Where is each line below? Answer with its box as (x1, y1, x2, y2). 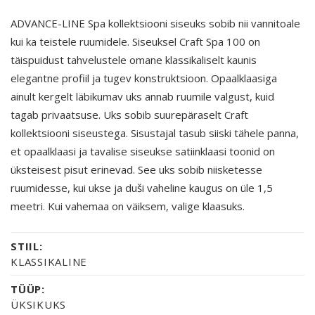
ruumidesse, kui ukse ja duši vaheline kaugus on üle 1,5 (11, 180, 273, 195)
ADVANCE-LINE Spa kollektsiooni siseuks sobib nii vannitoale (11, 15, 300, 30)
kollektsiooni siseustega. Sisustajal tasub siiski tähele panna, (11, 125, 299, 140)
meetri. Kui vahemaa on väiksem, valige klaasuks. (11, 198, 245, 213)
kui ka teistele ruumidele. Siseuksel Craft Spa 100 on (11, 34, 260, 49)
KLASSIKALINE (11, 254, 87, 269)
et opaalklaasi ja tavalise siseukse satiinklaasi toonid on (11, 143, 275, 158)
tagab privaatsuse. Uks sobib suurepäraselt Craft (11, 107, 248, 122)
